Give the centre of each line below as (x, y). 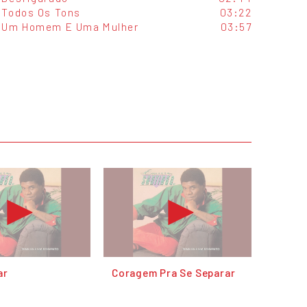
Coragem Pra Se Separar (174, 273)
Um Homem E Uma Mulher (70, 27)
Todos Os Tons (41, 12)
